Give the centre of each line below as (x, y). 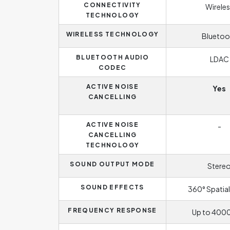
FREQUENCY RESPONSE (112, 210)
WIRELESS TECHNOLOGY (112, 34)
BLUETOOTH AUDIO (112, 57)
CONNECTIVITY (112, 5)
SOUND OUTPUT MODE (112, 164)
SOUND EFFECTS (112, 187)
